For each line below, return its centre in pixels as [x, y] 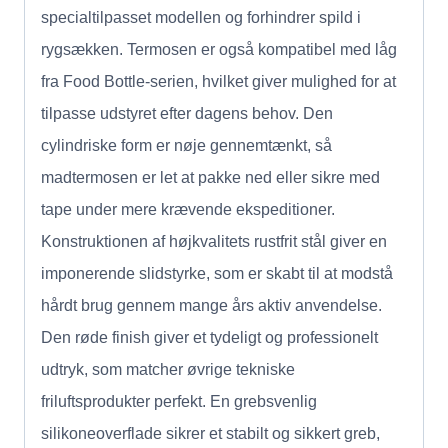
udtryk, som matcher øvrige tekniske [168, 369]
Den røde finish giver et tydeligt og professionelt [209, 337]
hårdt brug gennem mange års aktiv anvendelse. [211, 305]
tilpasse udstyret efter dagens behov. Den [187, 113]
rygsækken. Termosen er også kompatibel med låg [219, 49]
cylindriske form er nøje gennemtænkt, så [186, 145]
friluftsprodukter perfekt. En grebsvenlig [179, 401]
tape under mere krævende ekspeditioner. [188, 209]
